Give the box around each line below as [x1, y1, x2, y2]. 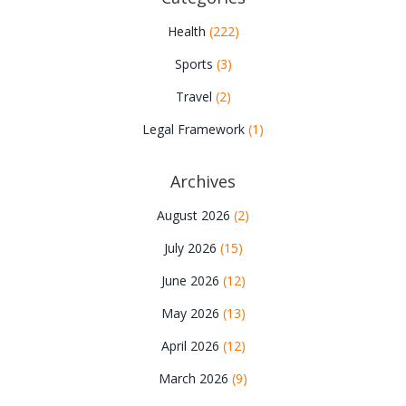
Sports [174, 55, 217, 73]
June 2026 [160, 272, 223, 290]
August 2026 [157, 207, 234, 225]
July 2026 [163, 239, 220, 257]
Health [167, 23, 209, 41]
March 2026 [159, 370, 232, 388]
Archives [170, 170, 236, 193]
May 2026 [160, 304, 223, 323]
